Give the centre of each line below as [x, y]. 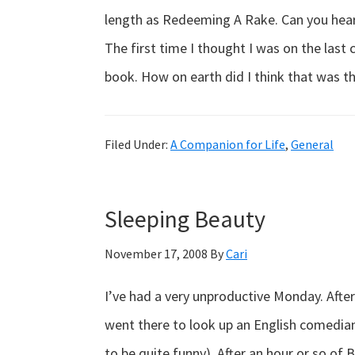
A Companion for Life [228, 144]
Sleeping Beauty [185, 219]
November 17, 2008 [156, 254]
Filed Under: [137, 144]
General [312, 144]
